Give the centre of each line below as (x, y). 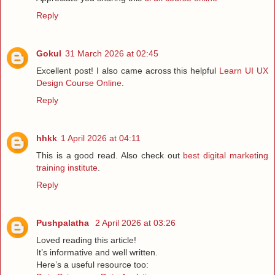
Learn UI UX (244, 70)
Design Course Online (79, 83)
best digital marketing (226, 155)
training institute (67, 167)
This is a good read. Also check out (110, 155)
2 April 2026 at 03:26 (135, 223)
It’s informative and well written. (97, 252)
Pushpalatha (64, 223)
